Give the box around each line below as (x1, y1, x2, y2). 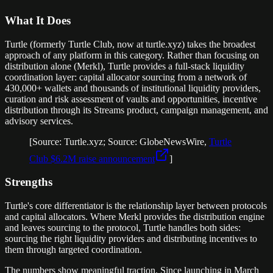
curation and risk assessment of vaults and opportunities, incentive (5, 93, 257, 104)
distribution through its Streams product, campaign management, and (5, 104, 268, 115)
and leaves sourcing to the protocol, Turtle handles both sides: (5, 222, 241, 233)
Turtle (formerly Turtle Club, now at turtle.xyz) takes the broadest (5, 38, 255, 49)
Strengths (5, 175, 52, 189)
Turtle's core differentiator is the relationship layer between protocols (5, 200, 267, 211)
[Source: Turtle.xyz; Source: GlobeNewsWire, (29, 136, 209, 147)
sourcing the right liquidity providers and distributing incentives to (5, 233, 257, 244)
